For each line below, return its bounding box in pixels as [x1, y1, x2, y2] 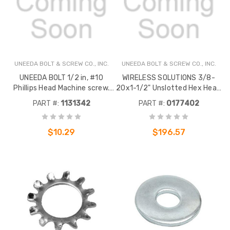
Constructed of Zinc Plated [14, 94, 109, 103]
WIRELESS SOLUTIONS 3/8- [122, 73, 215, 83]
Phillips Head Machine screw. [13, 84, 109, 93]
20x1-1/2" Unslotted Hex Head [116, 84, 221, 93]
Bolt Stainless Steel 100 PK [122, 94, 216, 103]
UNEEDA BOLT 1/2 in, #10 [20, 73, 103, 83]
